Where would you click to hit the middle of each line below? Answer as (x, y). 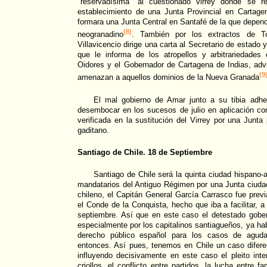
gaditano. (93, 130)
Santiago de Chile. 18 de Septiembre (145, 152)
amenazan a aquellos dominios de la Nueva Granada (168, 77)
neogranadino (100, 35)
